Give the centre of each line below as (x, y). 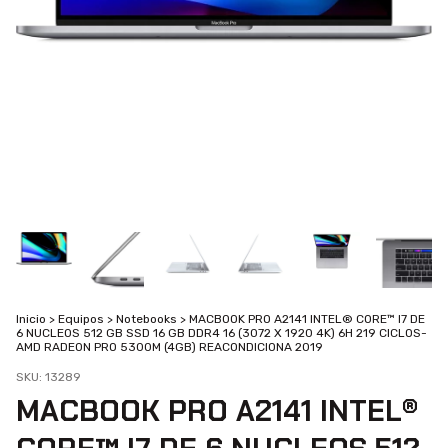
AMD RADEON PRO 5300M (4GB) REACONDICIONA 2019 (169, 347)
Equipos (81, 319)
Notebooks (146, 319)
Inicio (31, 319)
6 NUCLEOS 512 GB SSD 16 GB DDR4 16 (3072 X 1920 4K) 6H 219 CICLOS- (221, 333)
